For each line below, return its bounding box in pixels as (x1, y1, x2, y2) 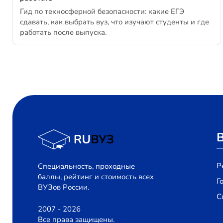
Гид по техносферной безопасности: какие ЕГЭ (20, 6, 184, 16)
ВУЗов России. (38, 182, 89, 192)
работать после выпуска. (20, 27, 107, 37)
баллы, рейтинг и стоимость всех (38, 171, 154, 182)
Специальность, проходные (38, 161, 135, 171)
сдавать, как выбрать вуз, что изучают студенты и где (20, 16, 209, 27)
